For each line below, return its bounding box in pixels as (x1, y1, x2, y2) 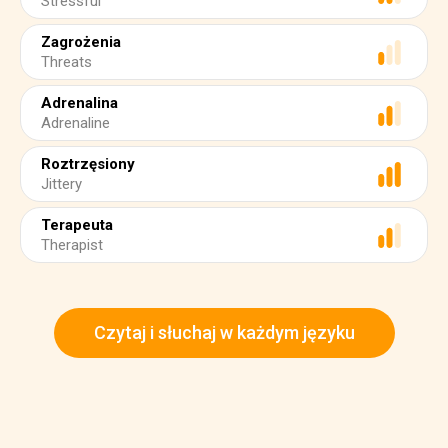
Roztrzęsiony (41, 155, 135, 173)
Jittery (41, 175, 82, 193)
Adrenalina (41, 94, 118, 112)
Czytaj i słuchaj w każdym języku (93, 322, 355, 343)
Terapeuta (41, 216, 113, 234)
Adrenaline (41, 114, 110, 132)
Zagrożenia (41, 33, 121, 51)
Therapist (41, 236, 103, 254)
